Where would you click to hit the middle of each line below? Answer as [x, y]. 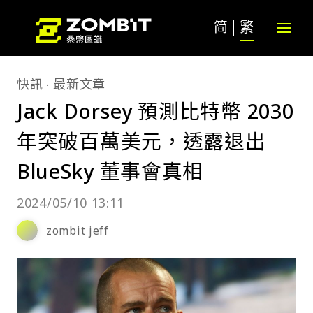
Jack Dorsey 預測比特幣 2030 [155, 111]
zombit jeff [78, 231]
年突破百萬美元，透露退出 [141, 141]
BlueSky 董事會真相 [110, 171]
